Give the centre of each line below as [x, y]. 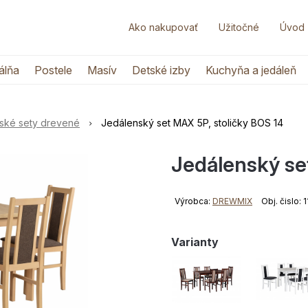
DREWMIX [232, 201]
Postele [53, 70]
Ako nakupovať [163, 27]
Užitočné [239, 27]
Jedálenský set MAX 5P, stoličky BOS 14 [192, 123]
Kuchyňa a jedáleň [251, 70]
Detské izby [161, 70]
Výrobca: [194, 201]
